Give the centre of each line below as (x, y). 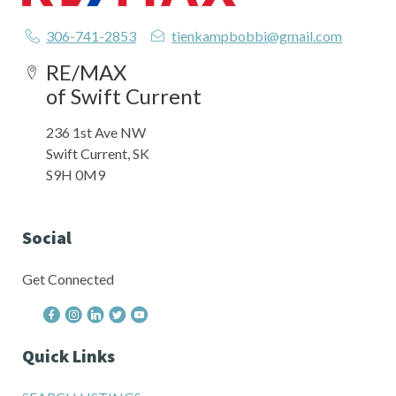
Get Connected (68, 278)
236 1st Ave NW (96, 132)
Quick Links (69, 355)
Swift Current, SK (98, 153)
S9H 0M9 (76, 174)
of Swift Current (124, 95)
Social (47, 237)
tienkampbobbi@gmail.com (257, 36)
